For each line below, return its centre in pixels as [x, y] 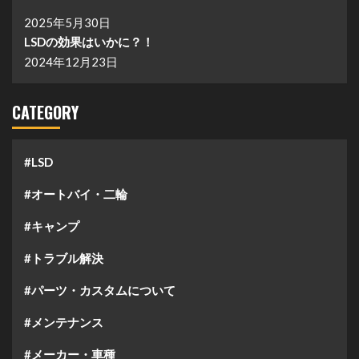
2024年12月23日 [71, 62]
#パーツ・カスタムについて [100, 290]
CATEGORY [45, 112]
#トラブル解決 [64, 258]
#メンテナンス [64, 322]
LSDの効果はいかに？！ [89, 42]
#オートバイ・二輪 [76, 194]
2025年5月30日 [67, 22]
